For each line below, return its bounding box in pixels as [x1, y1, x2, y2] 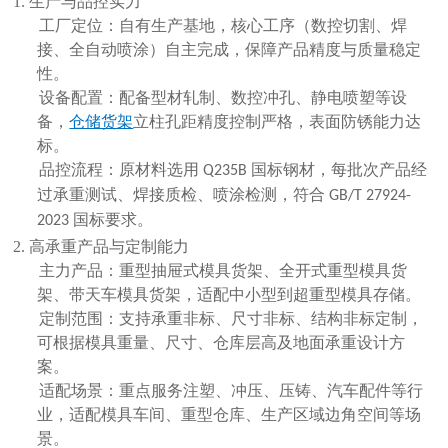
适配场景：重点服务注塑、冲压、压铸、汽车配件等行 [39, 382, 424, 400]
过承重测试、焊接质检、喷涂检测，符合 [37, 186, 330, 204]
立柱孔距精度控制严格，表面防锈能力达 [133, 113, 422, 131]
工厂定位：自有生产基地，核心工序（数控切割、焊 [39, 17, 408, 35]
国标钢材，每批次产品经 [251, 161, 428, 179]
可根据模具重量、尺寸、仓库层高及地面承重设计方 [37, 334, 406, 352]
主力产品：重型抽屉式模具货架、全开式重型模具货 [39, 262, 408, 280]
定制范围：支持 [39, 310, 152, 328]
